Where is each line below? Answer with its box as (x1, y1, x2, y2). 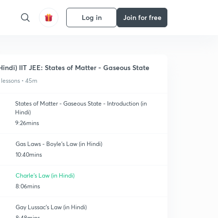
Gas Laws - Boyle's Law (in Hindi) (16, 140, 102, 147)
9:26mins (15, 119, 39, 127)
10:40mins (16, 151, 42, 158)
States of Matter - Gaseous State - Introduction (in (15, 100, 147, 107)
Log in (81, 13, 102, 22)
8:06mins (16, 182, 40, 190)
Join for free (123, 13, 162, 22)
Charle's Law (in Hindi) (16, 172, 74, 179)
